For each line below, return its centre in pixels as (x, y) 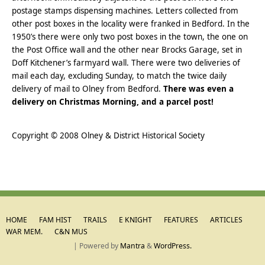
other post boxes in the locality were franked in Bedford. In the (131, 23)
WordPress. (173, 246)
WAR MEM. (24, 232)
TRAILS (95, 220)
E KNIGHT (135, 220)
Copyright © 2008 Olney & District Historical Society (109, 136)
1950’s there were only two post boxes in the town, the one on (130, 36)
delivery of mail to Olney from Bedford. (88, 88)
